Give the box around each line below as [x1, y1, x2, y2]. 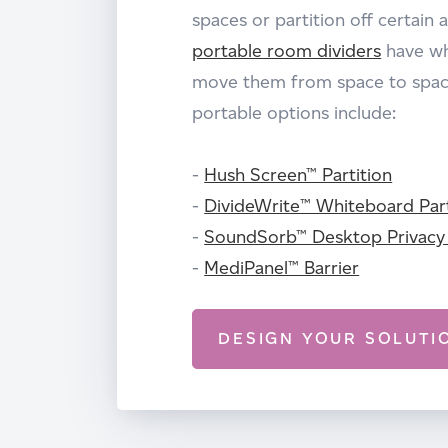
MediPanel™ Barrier [204, 256, 360, 278]
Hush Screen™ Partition [204, 163, 393, 185]
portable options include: [192, 101, 397, 123]
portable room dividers [192, 39, 382, 61]
